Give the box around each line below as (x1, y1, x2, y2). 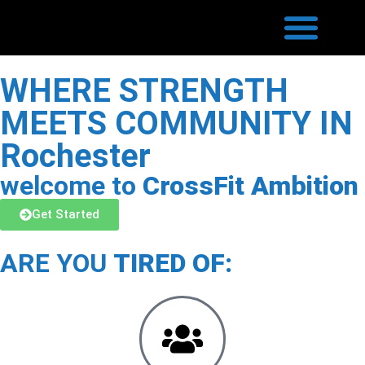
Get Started (32, 206, 99, 222)
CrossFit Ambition (143, 169, 358, 201)
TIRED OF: (113, 247, 232, 279)
